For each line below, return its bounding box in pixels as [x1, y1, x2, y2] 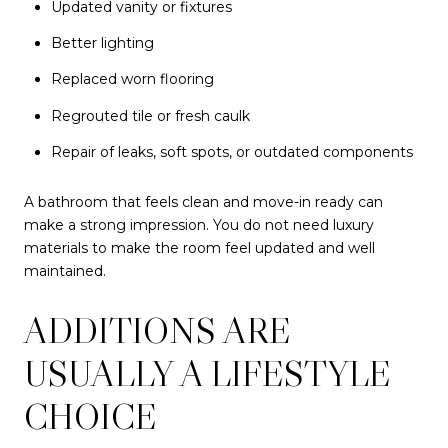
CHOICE [24, 394, 157, 440]
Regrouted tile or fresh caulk [50, 106, 250, 125]
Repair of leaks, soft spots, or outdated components [50, 143, 413, 162]
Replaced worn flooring [50, 70, 214, 89]
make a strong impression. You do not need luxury [24, 215, 374, 234]
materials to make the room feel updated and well [24, 238, 375, 257]
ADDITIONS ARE [24, 308, 291, 354]
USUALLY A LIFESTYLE [24, 351, 391, 397]
